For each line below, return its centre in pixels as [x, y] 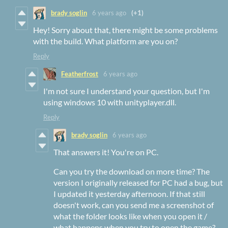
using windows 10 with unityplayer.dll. [110, 102]
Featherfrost [80, 74]
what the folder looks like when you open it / [130, 216]
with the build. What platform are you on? [105, 41]
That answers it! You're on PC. [106, 152]
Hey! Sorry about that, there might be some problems [125, 30]
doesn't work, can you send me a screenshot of [134, 205]
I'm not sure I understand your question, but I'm [126, 91]
